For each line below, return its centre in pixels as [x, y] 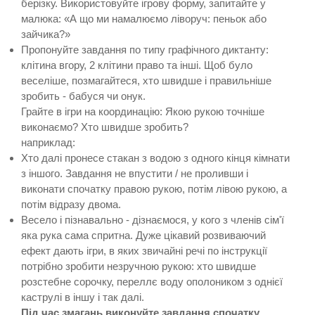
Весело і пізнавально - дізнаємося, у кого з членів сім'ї [153, 220]
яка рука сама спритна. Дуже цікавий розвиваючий [143, 236]
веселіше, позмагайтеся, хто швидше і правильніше [146, 81]
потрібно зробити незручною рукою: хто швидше [139, 266]
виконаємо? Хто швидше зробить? [105, 127]
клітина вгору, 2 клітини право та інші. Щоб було [137, 65]
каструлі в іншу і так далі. [83, 297]
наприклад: [48, 143]
